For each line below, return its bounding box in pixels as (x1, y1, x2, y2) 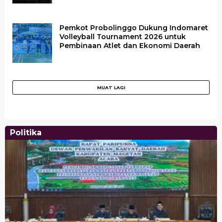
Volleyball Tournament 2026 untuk (59, 32, 186, 41)
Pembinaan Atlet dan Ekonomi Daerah (59, 41, 200, 50)
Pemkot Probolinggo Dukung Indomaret (59, 23, 208, 32)
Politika (10, 128, 42, 137)
